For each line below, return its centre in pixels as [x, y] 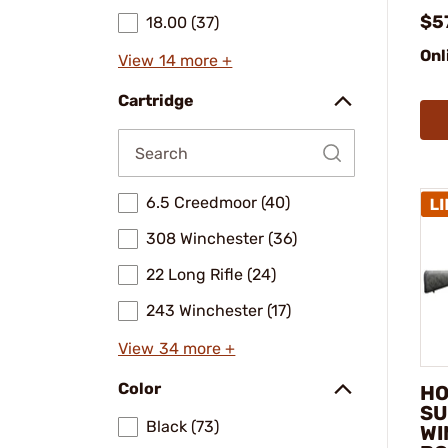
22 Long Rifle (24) [211, 274]
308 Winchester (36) [221, 238]
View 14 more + [175, 60]
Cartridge [156, 100]
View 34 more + [177, 348]
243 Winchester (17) [218, 310]
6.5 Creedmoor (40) [218, 202]
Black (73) [182, 426]
